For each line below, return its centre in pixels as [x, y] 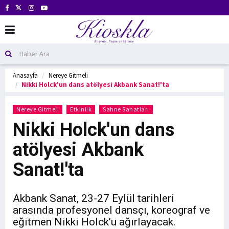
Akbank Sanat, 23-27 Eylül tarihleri [94, 198]
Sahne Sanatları [126, 109]
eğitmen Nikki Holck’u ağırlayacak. [94, 222]
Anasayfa [25, 75]
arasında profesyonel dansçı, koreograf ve [111, 210]
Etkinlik [81, 109]
